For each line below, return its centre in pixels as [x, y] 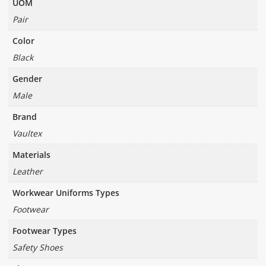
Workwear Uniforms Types [66, 192]
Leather [27, 171]
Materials [31, 154]
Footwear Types [44, 230]
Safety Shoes [37, 247]
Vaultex [27, 133]
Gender [27, 78]
